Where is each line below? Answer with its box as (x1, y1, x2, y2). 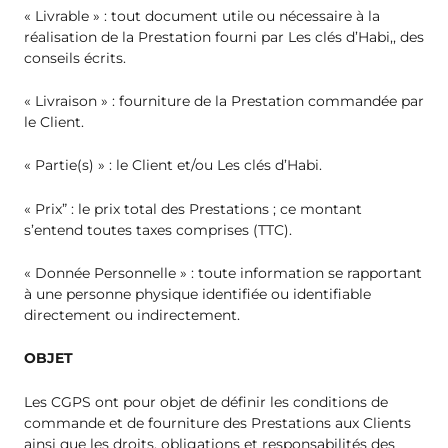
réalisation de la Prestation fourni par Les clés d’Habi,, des (24, 27, 424, 46)
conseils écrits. (24, 48, 126, 67)
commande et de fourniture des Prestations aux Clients (24, 413, 411, 432)
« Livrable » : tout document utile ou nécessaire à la (24, 6, 380, 25)
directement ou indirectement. (24, 306, 240, 325)
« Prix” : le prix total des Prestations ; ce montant (24, 199, 362, 218)
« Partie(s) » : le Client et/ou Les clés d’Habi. (24, 156, 322, 175)
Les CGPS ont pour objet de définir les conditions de (24, 392, 388, 411)
